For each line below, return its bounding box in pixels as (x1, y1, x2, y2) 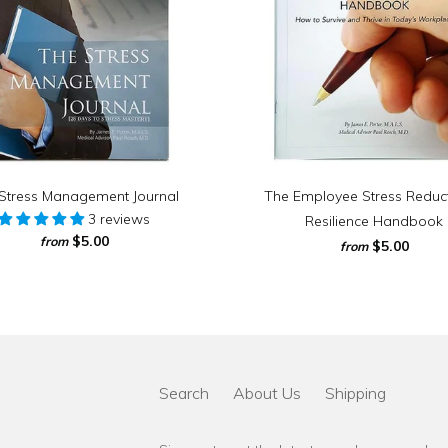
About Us (233, 383, 301, 404)
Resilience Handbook (305, 212, 443, 231)
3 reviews (88, 210, 150, 229)
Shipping (325, 383, 386, 404)
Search (159, 383, 209, 404)
